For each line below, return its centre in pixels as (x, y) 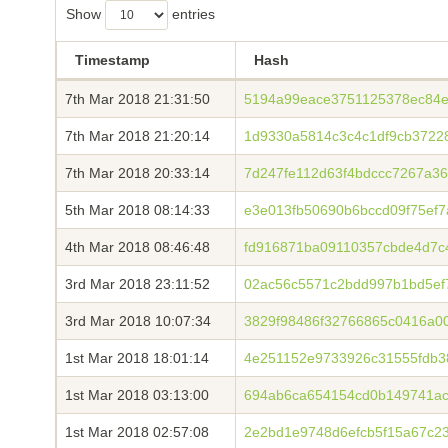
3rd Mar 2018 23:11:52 (137, 284)
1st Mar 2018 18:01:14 (137, 358)
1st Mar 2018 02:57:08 (137, 432)
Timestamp (112, 60)
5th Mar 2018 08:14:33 (137, 210)
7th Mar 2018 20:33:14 (137, 173)
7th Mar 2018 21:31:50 (137, 99)
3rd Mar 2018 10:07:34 (138, 321)
